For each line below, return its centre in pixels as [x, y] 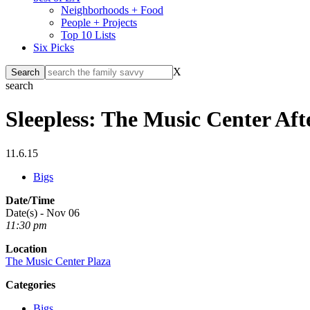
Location [26, 248]
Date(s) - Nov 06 [43, 212]
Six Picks [54, 47]
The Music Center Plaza [58, 261]
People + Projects [99, 22]
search [19, 85]
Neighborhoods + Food [112, 10]
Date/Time [30, 200]
